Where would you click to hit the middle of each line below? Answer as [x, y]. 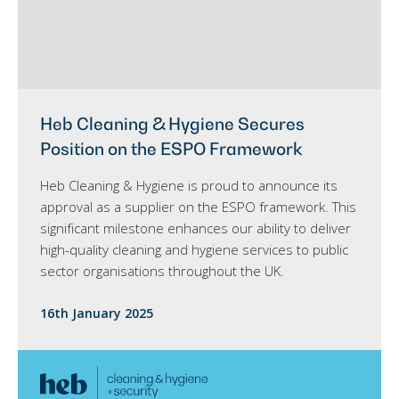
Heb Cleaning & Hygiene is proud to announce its [189, 186]
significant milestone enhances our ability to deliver [195, 228]
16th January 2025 [97, 313]
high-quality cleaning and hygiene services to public [194, 250]
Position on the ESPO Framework [171, 149]
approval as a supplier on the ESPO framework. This [198, 207]
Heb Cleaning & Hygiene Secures [172, 124]
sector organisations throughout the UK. [162, 271]
